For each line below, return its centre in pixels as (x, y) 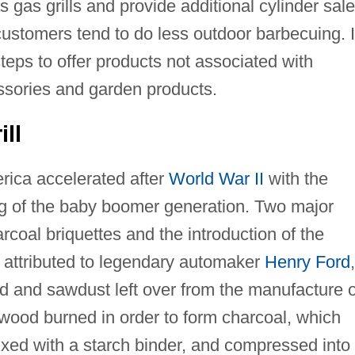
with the (296, 178)
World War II (216, 178)
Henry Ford (307, 261)
